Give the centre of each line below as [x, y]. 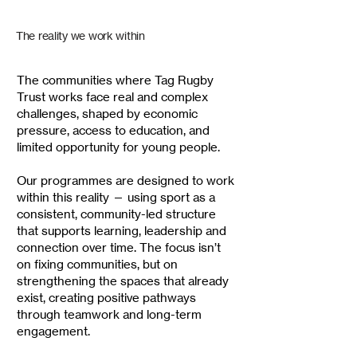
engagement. [53, 331]
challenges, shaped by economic [107, 114]
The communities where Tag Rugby [115, 80]
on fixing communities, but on [97, 264]
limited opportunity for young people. [118, 147]
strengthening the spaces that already [123, 281]
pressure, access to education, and [113, 130]
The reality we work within [80, 35]
